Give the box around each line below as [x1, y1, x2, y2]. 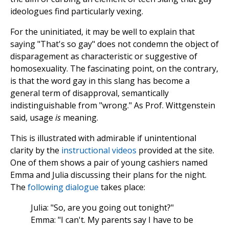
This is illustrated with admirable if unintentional [10, 132, 196, 144]
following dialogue [28, 181, 99, 193]
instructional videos [61, 145, 136, 156]
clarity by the [10, 145, 61, 156]
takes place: [99, 181, 145, 193]
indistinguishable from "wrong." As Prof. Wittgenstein [10, 100, 215, 111]
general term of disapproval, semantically [10, 87, 169, 99]
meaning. [61, 112, 98, 124]
